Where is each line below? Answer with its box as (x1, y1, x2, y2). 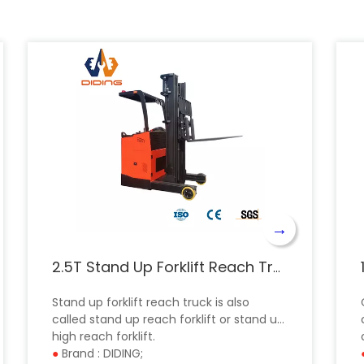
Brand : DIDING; (58, 345, 146, 362)
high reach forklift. (52, 328, 155, 344)
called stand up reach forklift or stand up (52, 311, 284, 327)
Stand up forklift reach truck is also (52, 294, 249, 310)
